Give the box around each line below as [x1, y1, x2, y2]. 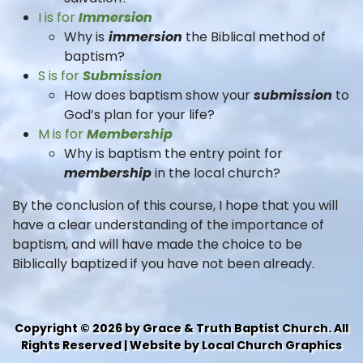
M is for [38, 125, 87, 143]
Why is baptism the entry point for [64, 144, 283, 163]
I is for [38, 8, 79, 27]
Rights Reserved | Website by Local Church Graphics [21, 337, 342, 353]
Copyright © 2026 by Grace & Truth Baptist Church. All [15, 320, 348, 336]
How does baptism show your [64, 86, 254, 105]
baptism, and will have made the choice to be [12, 235, 302, 254]
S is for [38, 66, 83, 85]
